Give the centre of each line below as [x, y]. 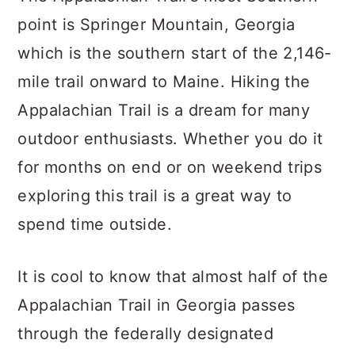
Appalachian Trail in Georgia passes [157, 305]
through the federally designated [146, 334]
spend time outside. [95, 224]
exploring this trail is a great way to [155, 196]
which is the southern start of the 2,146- [175, 53]
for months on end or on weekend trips [170, 167]
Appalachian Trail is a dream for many [164, 110]
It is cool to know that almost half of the [173, 277]
